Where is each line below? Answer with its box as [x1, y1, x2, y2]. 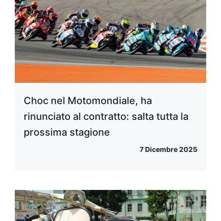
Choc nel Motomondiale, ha [24, 94, 152, 107]
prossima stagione [24, 126, 110, 138]
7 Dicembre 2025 [140, 145, 197, 153]
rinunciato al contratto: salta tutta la [24, 110, 188, 122]
